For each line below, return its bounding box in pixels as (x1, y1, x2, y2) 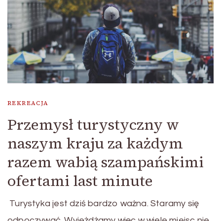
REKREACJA (7, 99, 49, 107)
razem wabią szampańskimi (7, 151, 204, 172)
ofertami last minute (7, 170, 153, 191)
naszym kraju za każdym (7, 133, 183, 153)
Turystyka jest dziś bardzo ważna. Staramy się (7, 198, 199, 208)
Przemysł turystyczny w (7, 114, 179, 135)
